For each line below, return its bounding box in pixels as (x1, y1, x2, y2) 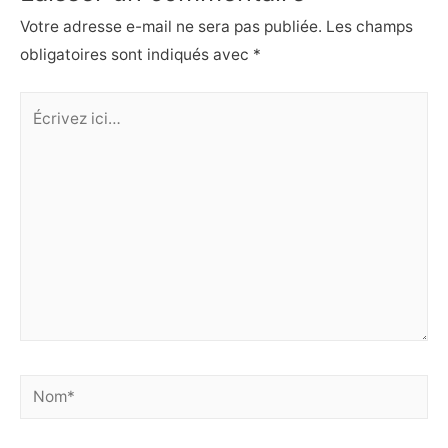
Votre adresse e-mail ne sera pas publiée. (20, 16, 322, 36)
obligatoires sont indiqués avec (20, 44, 253, 64)
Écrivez (19, 95, 73, 115)
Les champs (322, 16, 413, 36)
